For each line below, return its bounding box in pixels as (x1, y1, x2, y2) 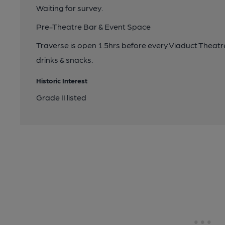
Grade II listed (36, 92, 86, 102)
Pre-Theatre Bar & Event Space (36, 22, 151, 31)
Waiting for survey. (36, 3, 103, 13)
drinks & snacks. (36, 55, 93, 64)
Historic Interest (36, 76, 87, 84)
